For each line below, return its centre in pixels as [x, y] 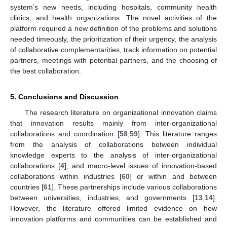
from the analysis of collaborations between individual [113, 145]
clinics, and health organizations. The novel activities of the [113, 18]
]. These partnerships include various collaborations [134, 187]
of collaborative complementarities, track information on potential [113, 50]
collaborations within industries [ [66, 177]
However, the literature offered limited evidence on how [113, 209]
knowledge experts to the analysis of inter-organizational [113, 155]
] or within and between [173, 177]
